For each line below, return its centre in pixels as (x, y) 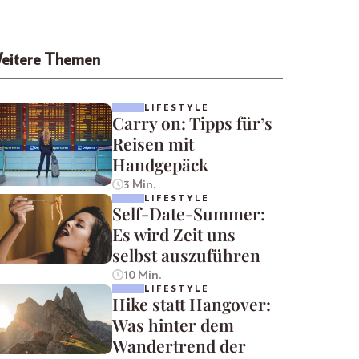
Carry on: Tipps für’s (192, 122)
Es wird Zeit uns (174, 234)
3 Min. (139, 184)
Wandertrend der (179, 345)
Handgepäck (160, 164)
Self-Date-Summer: (189, 213)
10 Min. (142, 274)
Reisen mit (153, 143)
